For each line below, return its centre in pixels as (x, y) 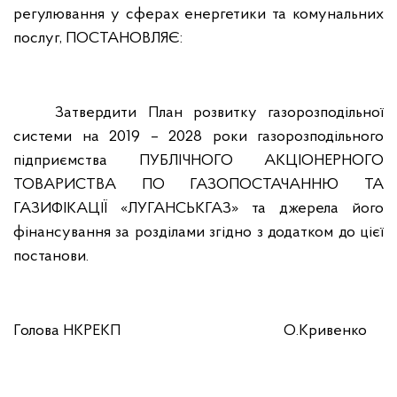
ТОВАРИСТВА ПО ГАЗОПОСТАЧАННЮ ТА (198, 185)
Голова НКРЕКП (67, 331)
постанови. (51, 257)
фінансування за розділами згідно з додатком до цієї (198, 233)
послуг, (38, 39)
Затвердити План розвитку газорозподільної (219, 113)
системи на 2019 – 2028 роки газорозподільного (198, 137)
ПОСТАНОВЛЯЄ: (124, 39)
